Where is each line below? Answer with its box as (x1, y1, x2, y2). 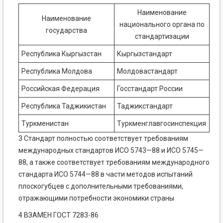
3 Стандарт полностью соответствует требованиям (18, 134, 188, 143)
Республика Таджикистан (21, 102, 106, 111)
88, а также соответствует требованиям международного (18, 158, 210, 167)
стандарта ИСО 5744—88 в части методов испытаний (18, 170, 193, 179)
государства (46, 26, 87, 35)
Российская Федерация (21, 85, 100, 93)
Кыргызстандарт (117, 50, 172, 58)
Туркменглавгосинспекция (117, 119, 206, 128)
